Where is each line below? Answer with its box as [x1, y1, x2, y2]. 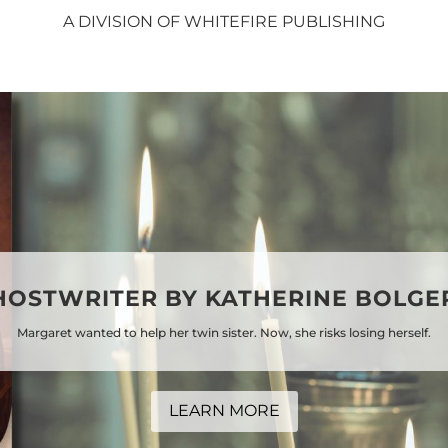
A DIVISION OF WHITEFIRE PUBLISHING [63, 11, 385, 31]
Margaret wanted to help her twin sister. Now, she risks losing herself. [17, 325, 431, 340]
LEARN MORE [168, 401, 280, 421]
